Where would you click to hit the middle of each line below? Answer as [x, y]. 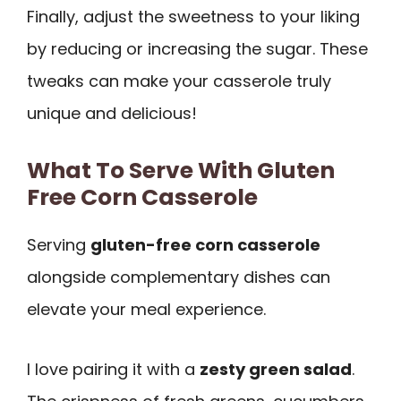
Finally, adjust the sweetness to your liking [193, 17]
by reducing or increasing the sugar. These [197, 49]
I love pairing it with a [113, 369]
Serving [59, 245]
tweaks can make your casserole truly [179, 81]
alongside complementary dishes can [179, 277]
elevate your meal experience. [146, 310]
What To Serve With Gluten [181, 171]
